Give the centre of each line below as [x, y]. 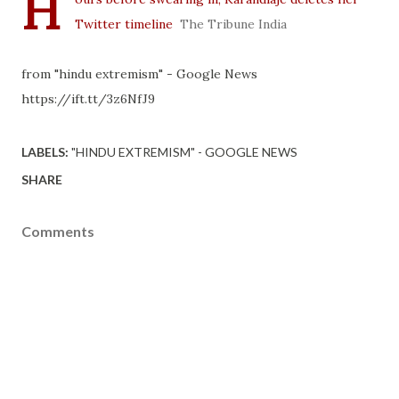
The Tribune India [233, 24]
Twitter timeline [124, 24]
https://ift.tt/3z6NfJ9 [88, 99]
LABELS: [45, 152]
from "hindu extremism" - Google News [139, 74]
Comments [58, 231]
